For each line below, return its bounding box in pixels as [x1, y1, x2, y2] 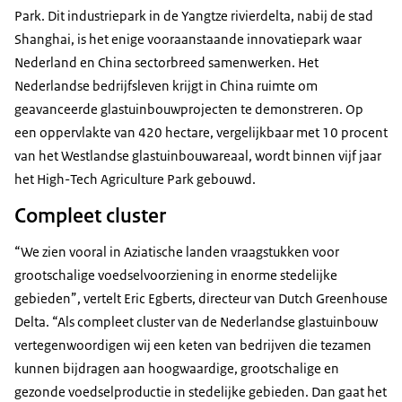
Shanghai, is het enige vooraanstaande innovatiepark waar [14, 30, 362, 48]
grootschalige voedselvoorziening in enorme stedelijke [14, 266, 337, 284]
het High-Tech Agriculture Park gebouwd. [14, 170, 256, 188]
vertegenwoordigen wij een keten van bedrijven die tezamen [14, 336, 371, 354]
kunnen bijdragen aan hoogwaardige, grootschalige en [14, 359, 339, 377]
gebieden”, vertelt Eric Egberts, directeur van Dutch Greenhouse [14, 289, 388, 307]
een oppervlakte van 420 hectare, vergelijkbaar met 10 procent [14, 123, 388, 141]
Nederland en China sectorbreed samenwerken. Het [14, 53, 319, 71]
